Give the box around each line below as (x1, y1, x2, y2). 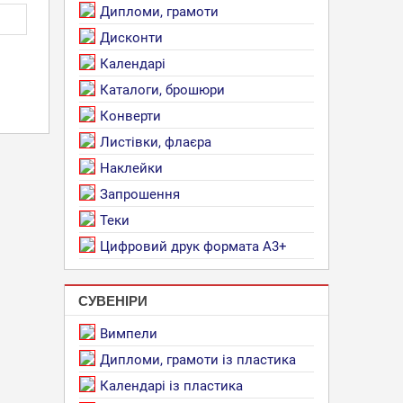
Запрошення (100, 186, 180, 202)
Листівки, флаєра (100, 134, 211, 150)
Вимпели (100, 326, 157, 342)
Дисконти (100, 30, 163, 46)
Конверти (100, 108, 161, 124)
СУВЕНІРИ (78, 292, 148, 309)
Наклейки (100, 160, 163, 176)
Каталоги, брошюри (100, 82, 225, 98)
